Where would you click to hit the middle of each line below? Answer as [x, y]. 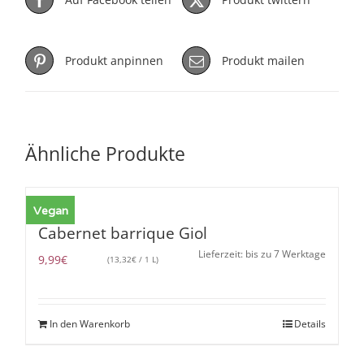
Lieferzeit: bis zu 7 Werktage [262, 254]
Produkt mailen [263, 60]
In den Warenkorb [90, 324]
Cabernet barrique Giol [123, 234]
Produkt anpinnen [115, 60]
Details [310, 324]
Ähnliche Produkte [106, 153]
